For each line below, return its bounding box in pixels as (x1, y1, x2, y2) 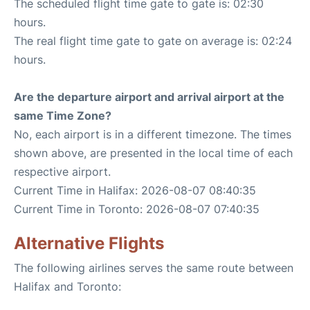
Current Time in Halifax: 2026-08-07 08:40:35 (14, 183, 256, 197)
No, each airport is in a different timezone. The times (14, 127, 291, 141)
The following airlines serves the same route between (14, 261, 293, 275)
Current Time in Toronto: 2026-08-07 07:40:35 (14, 202, 259, 216)
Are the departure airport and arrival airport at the (14, 90, 284, 104)
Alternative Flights (14, 233, 164, 253)
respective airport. (14, 165, 111, 179)
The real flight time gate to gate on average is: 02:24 (14, 34, 292, 48)
